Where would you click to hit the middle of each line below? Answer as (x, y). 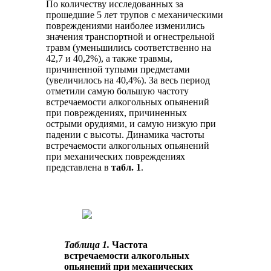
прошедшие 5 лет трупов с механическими (135, 15)
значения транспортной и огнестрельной (131, 37)
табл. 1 (126, 168)
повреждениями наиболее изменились (126, 26)
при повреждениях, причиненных (117, 113)
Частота (129, 245)
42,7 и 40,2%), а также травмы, (109, 59)
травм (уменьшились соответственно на (129, 48)
